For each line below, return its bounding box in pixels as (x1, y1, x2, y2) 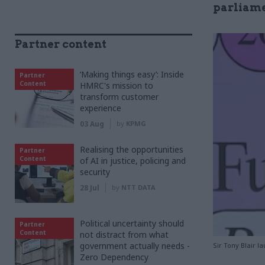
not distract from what (80, 229, 169, 240)
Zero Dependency (80, 251, 148, 263)
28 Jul (80, 183, 99, 193)
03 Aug (80, 119, 104, 129)
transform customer (80, 91, 159, 102)
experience (80, 102, 121, 114)
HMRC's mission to (80, 80, 153, 91)
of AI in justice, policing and (80, 155, 186, 166)
